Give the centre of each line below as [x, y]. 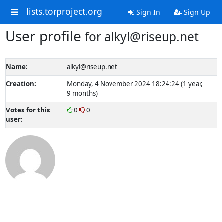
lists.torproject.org [64, 12]
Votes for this [28, 110]
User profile [45, 36]
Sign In [147, 12]
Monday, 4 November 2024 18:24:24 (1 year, [135, 84]
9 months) [82, 93]
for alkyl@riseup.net [141, 36]
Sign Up [196, 12]
